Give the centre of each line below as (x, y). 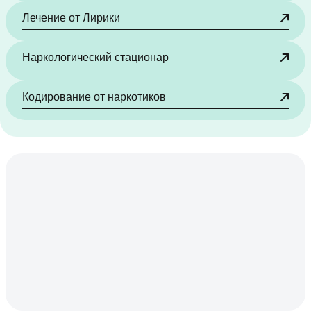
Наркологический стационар (95, 58)
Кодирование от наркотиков (94, 97)
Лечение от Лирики (71, 18)
